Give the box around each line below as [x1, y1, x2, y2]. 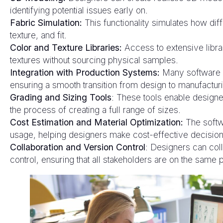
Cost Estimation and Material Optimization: [10, 117, 183, 128]
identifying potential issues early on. [10, 5, 148, 16]
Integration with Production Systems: [10, 67, 160, 78]
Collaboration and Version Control [10, 142, 145, 153]
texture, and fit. [10, 30, 67, 41]
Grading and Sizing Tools [10, 92, 111, 103]
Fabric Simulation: [10, 17, 82, 28]
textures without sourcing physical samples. [10, 55, 178, 66]
